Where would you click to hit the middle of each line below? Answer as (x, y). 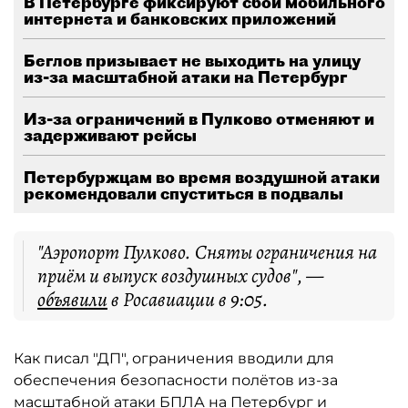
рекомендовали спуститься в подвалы (184, 194)
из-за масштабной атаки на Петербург (186, 77)
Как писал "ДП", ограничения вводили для (174, 358)
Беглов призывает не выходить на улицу (192, 61)
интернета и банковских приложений (180, 19)
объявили (72, 300)
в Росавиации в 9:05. (188, 300)
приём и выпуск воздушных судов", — (180, 276)
